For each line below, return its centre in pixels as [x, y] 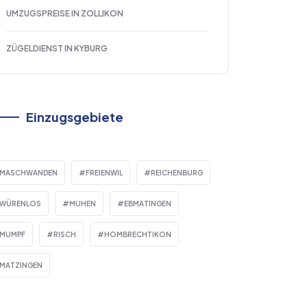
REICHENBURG [177, 173]
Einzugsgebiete [75, 117]
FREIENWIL [104, 173]
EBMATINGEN [148, 204]
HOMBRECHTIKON [138, 235]
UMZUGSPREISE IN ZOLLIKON [65, 14]
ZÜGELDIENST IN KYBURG [57, 49]
